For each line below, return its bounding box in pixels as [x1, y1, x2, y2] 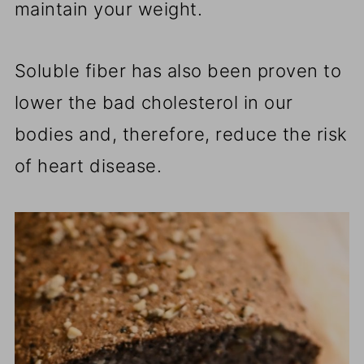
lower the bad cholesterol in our [14, 92, 293, 114]
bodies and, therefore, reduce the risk [14, 123, 348, 145]
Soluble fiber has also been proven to [14, 60, 342, 82]
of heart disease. [14, 155, 162, 177]
